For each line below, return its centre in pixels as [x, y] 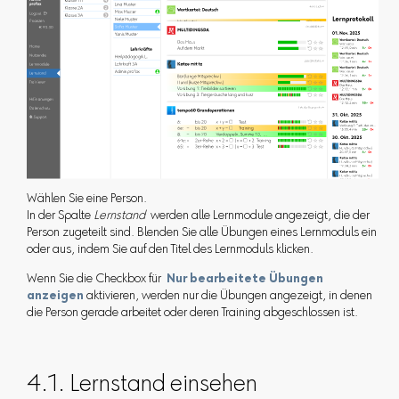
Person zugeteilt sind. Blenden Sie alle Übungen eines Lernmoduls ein [201, 234]
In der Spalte [60, 217]
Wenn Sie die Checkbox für [95, 280]
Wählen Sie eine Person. [86, 200]
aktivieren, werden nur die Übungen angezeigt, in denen [228, 297]
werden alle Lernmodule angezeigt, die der [258, 217]
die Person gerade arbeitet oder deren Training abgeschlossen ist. [192, 314]
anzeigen [55, 297]
